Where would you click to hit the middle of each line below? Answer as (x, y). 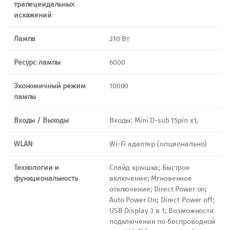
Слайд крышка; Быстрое (150, 167)
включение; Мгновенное (151, 178)
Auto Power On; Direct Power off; (162, 200)
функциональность (46, 178)
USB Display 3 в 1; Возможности (162, 210)
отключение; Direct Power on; (158, 189)
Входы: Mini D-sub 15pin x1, (154, 120)
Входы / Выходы (42, 120)
